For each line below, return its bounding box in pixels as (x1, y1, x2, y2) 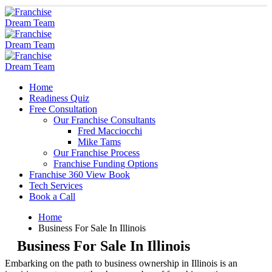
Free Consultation (29, 104, 97, 114)
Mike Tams (78, 137, 121, 147)
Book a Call (29, 191, 75, 202)
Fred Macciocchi (78, 126, 142, 136)
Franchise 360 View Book (29, 169, 130, 180)
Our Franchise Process (53, 148, 140, 158)
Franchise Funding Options (53, 158, 158, 169)
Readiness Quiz (29, 93, 89, 103)
